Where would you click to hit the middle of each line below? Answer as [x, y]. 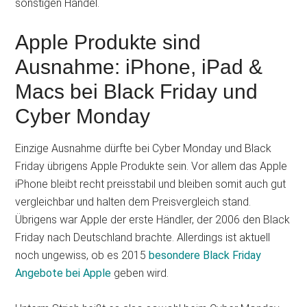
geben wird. [140, 273]
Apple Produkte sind [108, 42]
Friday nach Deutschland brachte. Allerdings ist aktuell [143, 237]
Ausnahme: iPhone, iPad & [139, 67]
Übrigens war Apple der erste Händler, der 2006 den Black [153, 220]
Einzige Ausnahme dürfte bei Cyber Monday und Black [144, 148]
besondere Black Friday [205, 255]
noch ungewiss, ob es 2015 [82, 255]
